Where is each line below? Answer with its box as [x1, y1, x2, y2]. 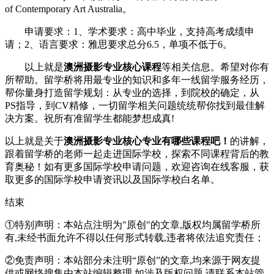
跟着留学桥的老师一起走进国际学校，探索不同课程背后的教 [5, 148, 269, 159]
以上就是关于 [5, 135, 64, 146]
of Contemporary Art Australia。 [5, 3, 132, 14]
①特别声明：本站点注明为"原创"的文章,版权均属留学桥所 [5, 219, 261, 230]
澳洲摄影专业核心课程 [64, 61, 161, 72]
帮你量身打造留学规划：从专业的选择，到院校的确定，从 [5, 87, 259, 98]
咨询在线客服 [191, 161, 250, 172]
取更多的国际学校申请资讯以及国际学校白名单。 [5, 174, 220, 185]
